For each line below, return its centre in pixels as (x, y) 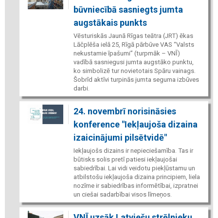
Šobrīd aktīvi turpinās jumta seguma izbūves (136, 79)
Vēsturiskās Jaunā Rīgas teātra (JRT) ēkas (133, 36)
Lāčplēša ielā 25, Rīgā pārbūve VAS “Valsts (134, 44)
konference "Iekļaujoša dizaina (135, 124)
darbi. (81, 88)
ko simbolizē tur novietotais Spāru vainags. (134, 71)
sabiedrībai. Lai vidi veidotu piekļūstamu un (134, 168)
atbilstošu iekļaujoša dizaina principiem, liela (136, 177)
